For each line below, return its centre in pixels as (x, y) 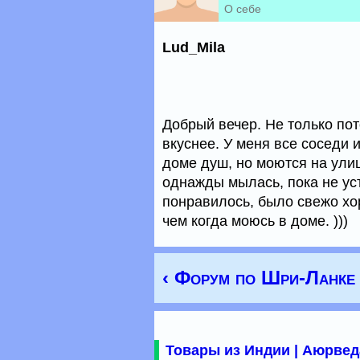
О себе (243, 9)
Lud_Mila (194, 47)
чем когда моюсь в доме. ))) (255, 221)
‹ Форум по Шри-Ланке (259, 278)
